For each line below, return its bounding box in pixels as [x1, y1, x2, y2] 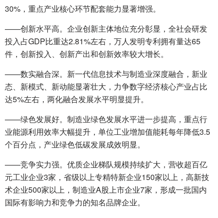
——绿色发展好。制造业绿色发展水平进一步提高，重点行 [5, 113, 207, 125]
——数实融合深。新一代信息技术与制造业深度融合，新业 [5, 68, 207, 79]
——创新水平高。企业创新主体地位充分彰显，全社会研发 [5, 23, 207, 34]
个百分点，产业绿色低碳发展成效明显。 [5, 139, 145, 150]
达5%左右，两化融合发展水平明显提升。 [5, 93, 148, 105]
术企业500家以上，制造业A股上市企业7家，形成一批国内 [5, 184, 207, 195]
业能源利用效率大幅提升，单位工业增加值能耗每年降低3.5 [5, 126, 210, 137]
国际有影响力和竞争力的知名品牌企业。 [5, 197, 145, 208]
